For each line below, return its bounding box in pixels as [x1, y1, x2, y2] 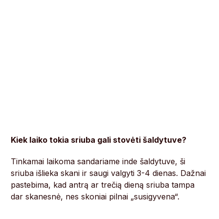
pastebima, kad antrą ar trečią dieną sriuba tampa [11, 180, 195, 190]
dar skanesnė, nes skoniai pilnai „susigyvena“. [11, 192, 180, 202]
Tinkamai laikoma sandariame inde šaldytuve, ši [11, 156, 186, 167]
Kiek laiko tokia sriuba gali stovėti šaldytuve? [11, 135, 187, 145]
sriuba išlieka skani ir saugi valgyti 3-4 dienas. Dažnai [11, 168, 206, 178]
